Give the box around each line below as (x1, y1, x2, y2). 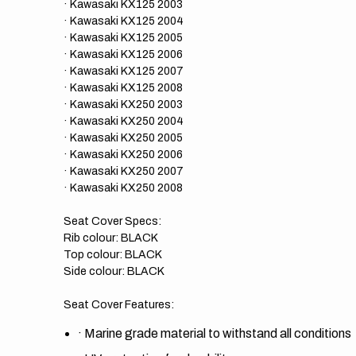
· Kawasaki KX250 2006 (64, 149, 183, 161)
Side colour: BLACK (64, 265, 164, 277)
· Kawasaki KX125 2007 (64, 65, 184, 77)
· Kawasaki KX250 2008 (64, 182, 183, 194)
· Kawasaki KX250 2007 (64, 165, 184, 177)
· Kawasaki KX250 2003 (64, 99, 183, 110)
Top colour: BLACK (64, 249, 162, 261)
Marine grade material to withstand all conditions (84, 327, 351, 340)
